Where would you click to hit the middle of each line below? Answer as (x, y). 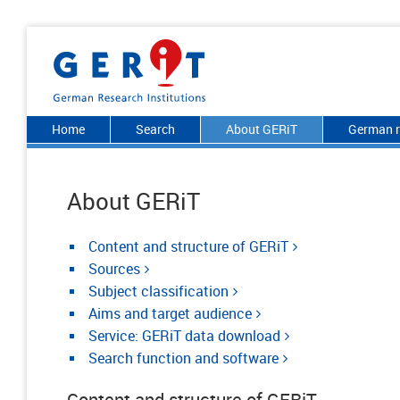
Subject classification (158, 291)
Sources (114, 269)
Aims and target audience (170, 313)
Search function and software (183, 358)
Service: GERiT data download (184, 336)
